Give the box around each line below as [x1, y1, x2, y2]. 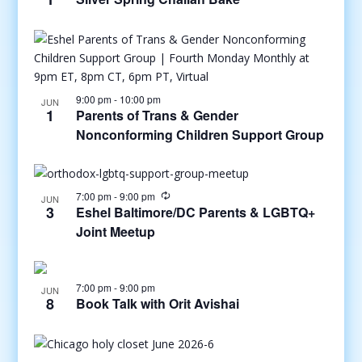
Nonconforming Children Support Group [75, 125, 324, 144]
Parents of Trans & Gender [75, 106, 238, 124]
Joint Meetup [75, 222, 155, 241]
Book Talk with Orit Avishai [75, 294, 239, 313]
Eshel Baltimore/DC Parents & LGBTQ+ [75, 203, 315, 221]
